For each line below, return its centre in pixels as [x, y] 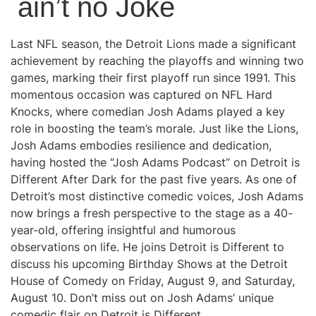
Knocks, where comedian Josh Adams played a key [148, 112]
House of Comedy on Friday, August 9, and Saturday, [153, 281]
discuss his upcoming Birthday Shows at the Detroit [149, 264]
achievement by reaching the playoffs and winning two [157, 61]
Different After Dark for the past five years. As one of [154, 180]
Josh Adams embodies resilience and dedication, [141, 146]
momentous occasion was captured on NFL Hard [141, 95]
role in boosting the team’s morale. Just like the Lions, [154, 129]
